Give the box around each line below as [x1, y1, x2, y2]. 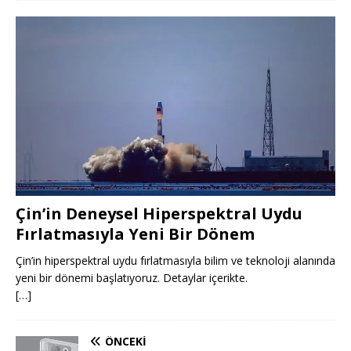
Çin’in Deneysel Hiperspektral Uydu [16, 203, 302, 225]
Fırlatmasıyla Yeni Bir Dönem [16, 223, 255, 245]
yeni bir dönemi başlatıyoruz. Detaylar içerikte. [16, 270, 248, 286]
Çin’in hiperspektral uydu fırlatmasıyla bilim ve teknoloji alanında [16, 253, 335, 269]
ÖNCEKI [105, 334, 147, 349]
